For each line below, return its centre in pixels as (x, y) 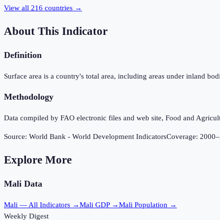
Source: (16, 137)
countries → (62, 8)
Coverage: (183, 137)
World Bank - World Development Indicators (98, 137)
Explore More (38, 160)
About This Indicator (56, 31)
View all (17, 8)
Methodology (29, 97)
